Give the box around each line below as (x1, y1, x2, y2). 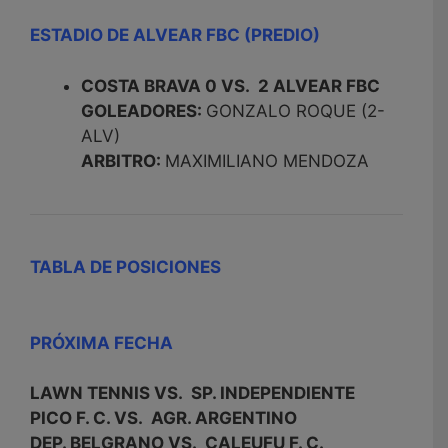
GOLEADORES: (81, 100, 206, 121)
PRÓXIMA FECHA (30, 332, 173, 353)
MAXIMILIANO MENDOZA (165, 150, 374, 171)
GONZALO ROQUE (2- (206, 100, 385, 121)
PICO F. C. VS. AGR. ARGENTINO (30, 408, 297, 429)
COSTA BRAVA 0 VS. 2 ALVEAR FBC (81, 75, 380, 96)
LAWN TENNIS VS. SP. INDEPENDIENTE (30, 383, 355, 404)
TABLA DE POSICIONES (30, 256, 221, 277)
